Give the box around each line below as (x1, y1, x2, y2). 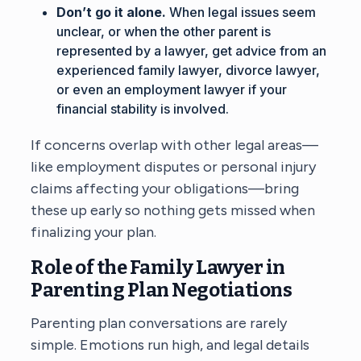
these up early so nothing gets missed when (31, 201, 316, 219)
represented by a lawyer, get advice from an (56, 42, 327, 59)
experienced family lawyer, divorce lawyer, (56, 61, 321, 78)
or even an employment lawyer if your (56, 81, 288, 98)
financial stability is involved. (56, 100, 230, 117)
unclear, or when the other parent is (56, 23, 272, 39)
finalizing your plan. (31, 222, 157, 241)
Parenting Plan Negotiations (31, 278, 293, 301)
